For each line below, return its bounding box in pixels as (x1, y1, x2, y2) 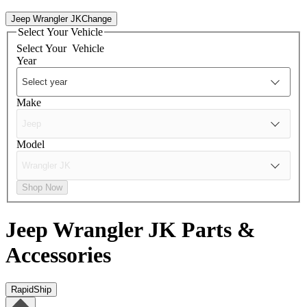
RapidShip (11, 284, 51, 295)
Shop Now (22, 182, 62, 193)
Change (82, 13, 112, 24)
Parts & (182, 217, 256, 242)
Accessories (5, 242, 111, 267)
